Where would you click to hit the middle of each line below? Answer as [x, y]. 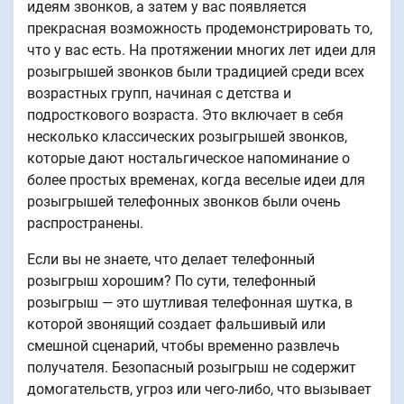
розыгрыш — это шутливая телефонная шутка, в [190, 303]
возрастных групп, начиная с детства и [159, 93]
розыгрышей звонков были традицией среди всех [196, 72]
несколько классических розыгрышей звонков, [187, 137]
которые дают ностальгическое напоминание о [188, 158]
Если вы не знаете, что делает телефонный [171, 259]
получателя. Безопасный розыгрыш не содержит [192, 367]
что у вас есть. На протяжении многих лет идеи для [202, 50]
